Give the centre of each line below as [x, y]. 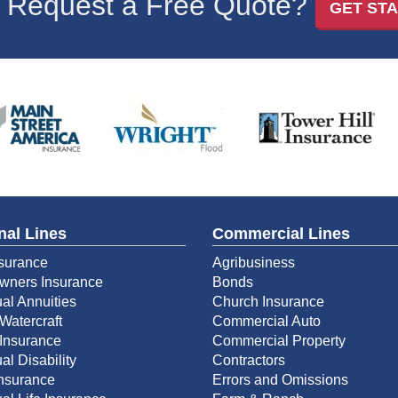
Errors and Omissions [280, 379]
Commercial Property [279, 340]
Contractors [249, 360]
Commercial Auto [267, 321]
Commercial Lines [281, 233]
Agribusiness [254, 262]
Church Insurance [268, 301]
